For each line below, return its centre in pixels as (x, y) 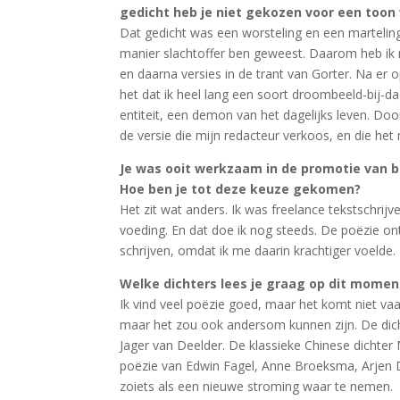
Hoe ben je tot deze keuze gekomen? (241, 189)
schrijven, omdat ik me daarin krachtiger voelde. (258, 251)
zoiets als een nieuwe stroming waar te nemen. (257, 387)
